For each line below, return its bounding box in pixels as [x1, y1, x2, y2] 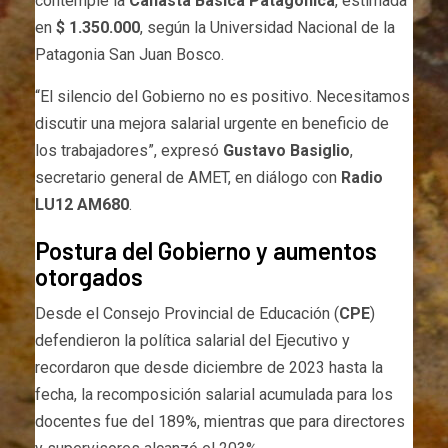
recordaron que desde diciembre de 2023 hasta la [35, 358, 383, 378]
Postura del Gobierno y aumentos [35, 236, 377, 266]
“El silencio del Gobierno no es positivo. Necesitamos [35, 87, 410, 107]
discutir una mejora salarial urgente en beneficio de [35, 114, 389, 134]
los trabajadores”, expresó [35, 141, 223, 161]
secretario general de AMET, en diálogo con [35, 168, 341, 188]
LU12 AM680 [35, 195, 129, 215]
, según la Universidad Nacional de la [140, 18, 395, 38]
